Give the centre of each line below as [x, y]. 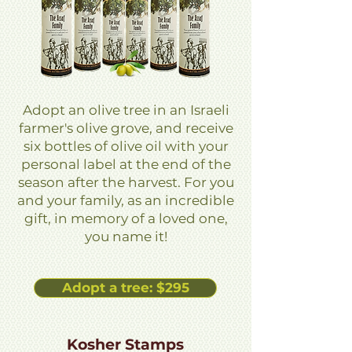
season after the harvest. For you [126, 182]
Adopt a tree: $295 [125, 288]
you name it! [126, 236]
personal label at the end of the [126, 164]
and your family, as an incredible [126, 200]
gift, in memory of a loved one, [126, 218]
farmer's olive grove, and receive [126, 128]
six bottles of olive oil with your [126, 146]
